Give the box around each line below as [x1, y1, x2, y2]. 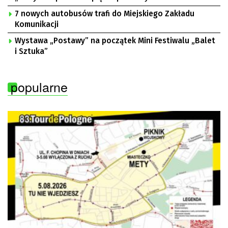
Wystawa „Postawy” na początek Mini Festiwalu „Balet [15, 36, 215, 45]
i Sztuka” [15, 47, 48, 56]
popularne [11, 77, 68, 96]
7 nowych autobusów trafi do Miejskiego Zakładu [15, 9, 194, 18]
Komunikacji [15, 20, 59, 29]
